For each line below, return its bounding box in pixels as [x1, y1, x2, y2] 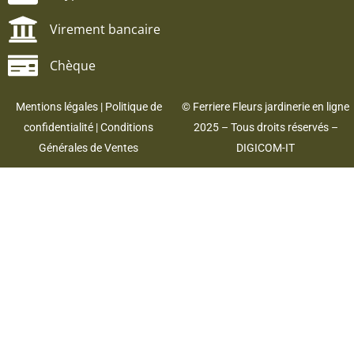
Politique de [104, 100, 162, 114]
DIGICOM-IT [236, 141, 295, 155]
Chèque [49, 56, 96, 74]
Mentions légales [15, 100, 98, 114]
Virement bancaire [49, 20, 160, 38]
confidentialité [24, 121, 93, 134]
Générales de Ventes [39, 141, 138, 155]
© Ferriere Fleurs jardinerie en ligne [182, 100, 349, 114]
